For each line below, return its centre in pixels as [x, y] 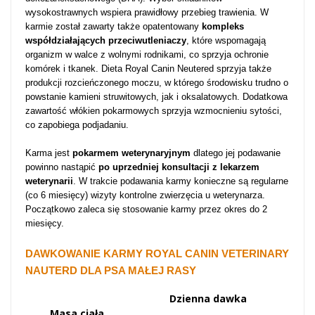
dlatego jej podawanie [236, 153]
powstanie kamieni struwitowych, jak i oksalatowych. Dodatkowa [156, 97]
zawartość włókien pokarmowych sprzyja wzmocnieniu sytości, [154, 111]
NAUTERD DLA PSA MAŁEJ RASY [111, 271]
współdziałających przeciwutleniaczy [106, 40]
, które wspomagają [226, 40]
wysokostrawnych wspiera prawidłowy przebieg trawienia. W [147, 12]
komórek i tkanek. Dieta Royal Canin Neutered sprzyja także [148, 69]
